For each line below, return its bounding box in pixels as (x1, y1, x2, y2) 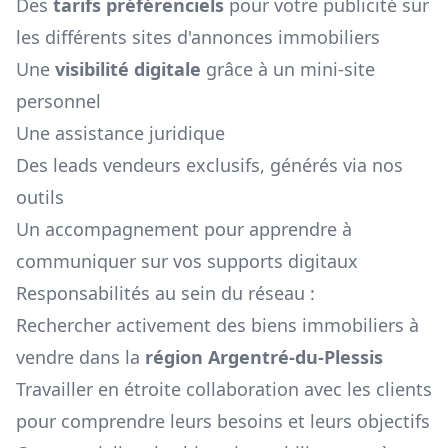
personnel (16, 89, 101, 114)
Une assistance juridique (16, 121, 225, 146)
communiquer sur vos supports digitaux (16, 249, 358, 274)
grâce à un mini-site (201, 57, 375, 82)
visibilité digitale (55, 57, 201, 82)
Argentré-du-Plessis (208, 345, 383, 370)
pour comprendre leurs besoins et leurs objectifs (16, 409, 430, 434)
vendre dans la (16, 345, 140, 370)
